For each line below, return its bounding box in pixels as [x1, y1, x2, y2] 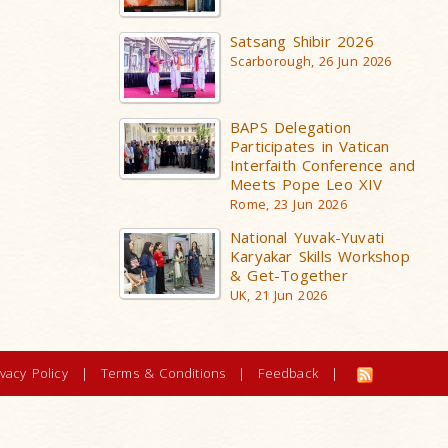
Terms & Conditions [100, 364, 226, 383]
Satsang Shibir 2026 [230, 31, 374, 52]
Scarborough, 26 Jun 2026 [230, 53, 392, 71]
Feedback [258, 364, 319, 383]
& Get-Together [230, 265, 348, 286]
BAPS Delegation [230, 117, 351, 138]
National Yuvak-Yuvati [230, 227, 385, 248]
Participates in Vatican [230, 136, 390, 157]
